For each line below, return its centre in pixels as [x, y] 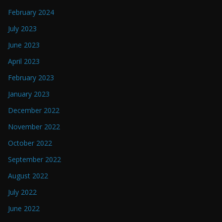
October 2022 [30, 143]
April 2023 [24, 61]
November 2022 [34, 127]
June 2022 [24, 209]
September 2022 [34, 160]
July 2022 [22, 192]
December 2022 [34, 111]
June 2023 [24, 45]
